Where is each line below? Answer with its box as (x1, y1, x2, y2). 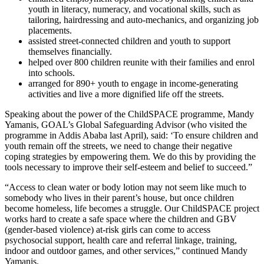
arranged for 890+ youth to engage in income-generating (28, 78, 238, 89)
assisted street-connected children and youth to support (28, 36, 230, 47)
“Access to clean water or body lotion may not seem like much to (5, 182, 246, 193)
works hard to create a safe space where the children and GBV (5, 214, 237, 225)
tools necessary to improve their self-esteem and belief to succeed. (5, 162, 248, 173)
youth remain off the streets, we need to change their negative (5, 141, 232, 151)
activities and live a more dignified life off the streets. (28, 89, 224, 100)
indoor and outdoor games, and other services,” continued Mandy (5, 246, 247, 256)
